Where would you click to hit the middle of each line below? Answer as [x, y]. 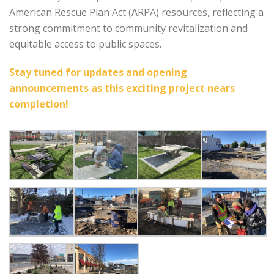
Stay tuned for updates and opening [98, 72]
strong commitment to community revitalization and [128, 28]
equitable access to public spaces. [85, 44]
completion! [39, 104]
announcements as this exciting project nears [122, 88]
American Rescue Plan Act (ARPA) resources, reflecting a [136, 12]
